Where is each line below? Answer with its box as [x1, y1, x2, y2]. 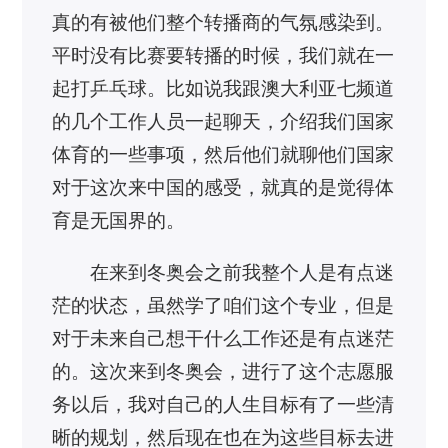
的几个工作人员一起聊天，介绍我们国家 [52, 110, 395, 132]
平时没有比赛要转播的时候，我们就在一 [52, 44, 395, 66]
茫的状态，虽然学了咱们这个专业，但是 [52, 294, 395, 316]
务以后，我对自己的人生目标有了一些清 [52, 393, 395, 415]
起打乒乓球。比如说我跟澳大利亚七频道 [52, 77, 395, 99]
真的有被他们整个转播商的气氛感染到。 [52, 11, 395, 33]
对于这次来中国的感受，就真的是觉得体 [52, 176, 395, 198]
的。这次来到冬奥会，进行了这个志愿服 [52, 360, 395, 382]
